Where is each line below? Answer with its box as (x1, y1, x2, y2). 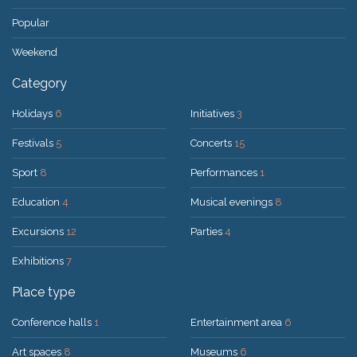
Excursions (12, 225, 66, 237)
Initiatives (190, 107, 237, 120)
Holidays (12, 107, 55, 120)
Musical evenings (190, 195, 275, 208)
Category (12, 75, 67, 91)
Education (12, 195, 62, 208)
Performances (190, 166, 260, 178)
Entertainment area (190, 316, 284, 328)
